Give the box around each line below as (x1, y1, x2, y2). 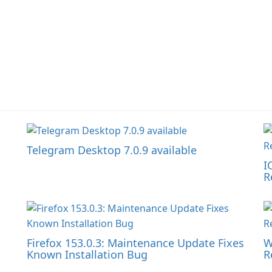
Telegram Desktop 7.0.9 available (27, 143, 197, 157)
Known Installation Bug (27, 247, 148, 262)
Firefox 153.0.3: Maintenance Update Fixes (27, 236, 244, 250)
